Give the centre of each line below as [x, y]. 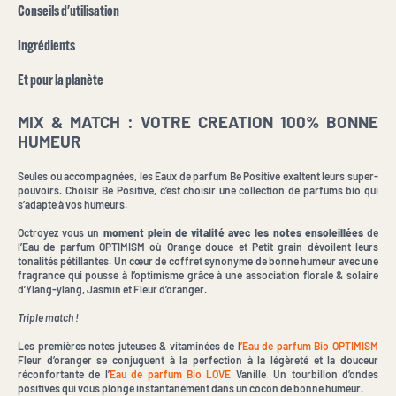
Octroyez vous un [61, 232]
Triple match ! [48, 317]
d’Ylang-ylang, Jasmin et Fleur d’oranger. [112, 289]
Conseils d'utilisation [69, 12]
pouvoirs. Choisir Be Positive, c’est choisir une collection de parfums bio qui [198, 190]
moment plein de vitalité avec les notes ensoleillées [233, 232]
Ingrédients [46, 46]
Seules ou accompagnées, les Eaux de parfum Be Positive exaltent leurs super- [198, 175]
